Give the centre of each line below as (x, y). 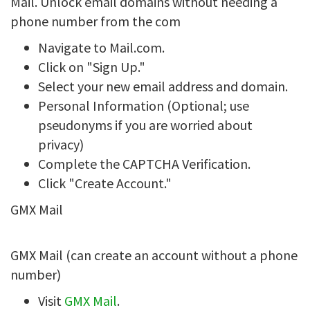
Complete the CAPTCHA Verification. (144, 164)
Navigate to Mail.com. (101, 47)
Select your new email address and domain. (163, 86)
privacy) (61, 144)
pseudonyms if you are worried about (145, 125)
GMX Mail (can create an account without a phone (154, 255)
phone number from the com (95, 21)
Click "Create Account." (105, 183)
